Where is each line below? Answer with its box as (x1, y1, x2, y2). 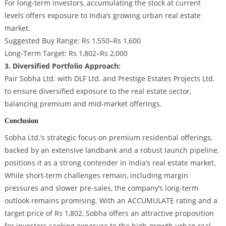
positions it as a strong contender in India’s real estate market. (4, 158, 216, 168)
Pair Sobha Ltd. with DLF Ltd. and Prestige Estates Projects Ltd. (4, 73, 215, 83)
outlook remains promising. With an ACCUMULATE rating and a (4, 196, 217, 206)
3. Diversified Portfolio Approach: (4, 61, 121, 71)
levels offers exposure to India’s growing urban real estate (4, 10, 201, 20)
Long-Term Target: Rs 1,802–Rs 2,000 (4, 48, 128, 58)
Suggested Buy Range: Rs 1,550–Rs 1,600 (4, 35, 141, 45)
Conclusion (4, 117, 38, 125)
